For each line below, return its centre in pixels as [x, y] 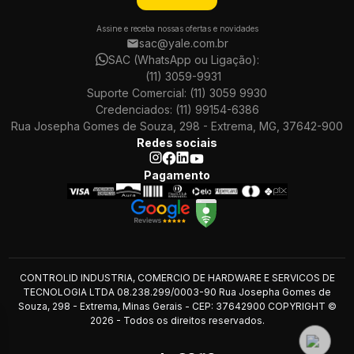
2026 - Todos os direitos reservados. [177, 320]
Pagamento [177, 175]
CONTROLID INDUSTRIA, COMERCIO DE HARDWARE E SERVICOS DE [177, 278]
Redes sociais [177, 143]
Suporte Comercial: [138, 93]
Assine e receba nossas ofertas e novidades [177, 28]
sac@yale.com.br [183, 43]
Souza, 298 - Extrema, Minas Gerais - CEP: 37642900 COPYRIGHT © [177, 306]
